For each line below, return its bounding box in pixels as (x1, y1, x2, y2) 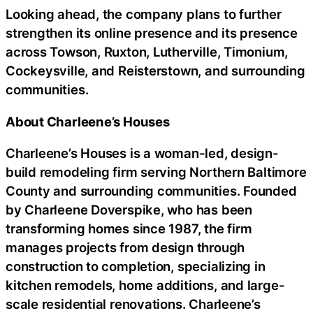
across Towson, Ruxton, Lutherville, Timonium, (6, 44, 289, 60)
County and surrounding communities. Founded (6, 183, 297, 199)
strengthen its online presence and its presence (6, 25, 298, 41)
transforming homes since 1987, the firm (6, 221, 252, 237)
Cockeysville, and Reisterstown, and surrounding (6, 63, 305, 79)
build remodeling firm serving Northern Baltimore (6, 164, 307, 180)
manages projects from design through (6, 240, 245, 256)
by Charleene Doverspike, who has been (6, 202, 252, 218)
